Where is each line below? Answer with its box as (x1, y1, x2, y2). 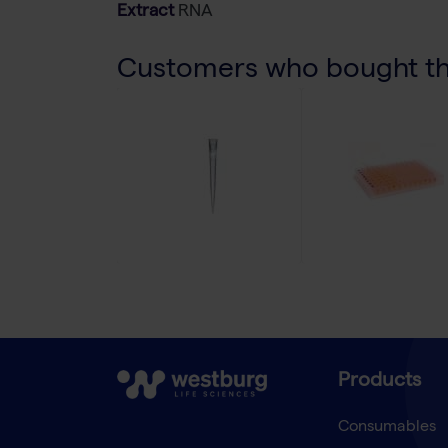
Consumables (337, 420, 436, 437)
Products (337, 372, 421, 393)
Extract (117, 4, 174, 22)
